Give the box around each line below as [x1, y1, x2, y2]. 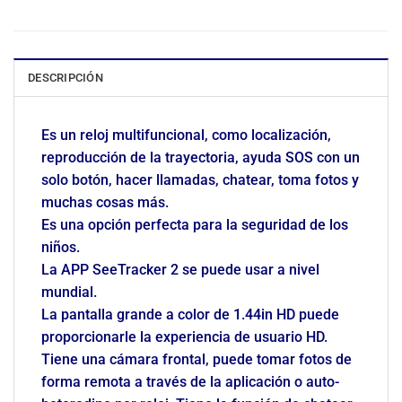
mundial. [41, 283, 97, 301]
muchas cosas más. [41, 193, 169, 211]
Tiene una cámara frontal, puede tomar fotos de [41, 350, 352, 368]
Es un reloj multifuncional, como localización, [41, 126, 331, 144]
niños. [41, 238, 80, 256]
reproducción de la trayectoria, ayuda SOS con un [41, 148, 360, 166]
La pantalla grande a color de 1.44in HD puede [41, 305, 339, 323]
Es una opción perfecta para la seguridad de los [41, 215, 348, 233]
